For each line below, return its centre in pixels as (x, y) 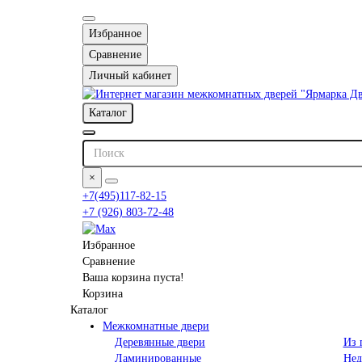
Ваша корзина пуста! (133, 277)
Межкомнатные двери (156, 326)
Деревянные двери (160, 342)
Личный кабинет (130, 75)
